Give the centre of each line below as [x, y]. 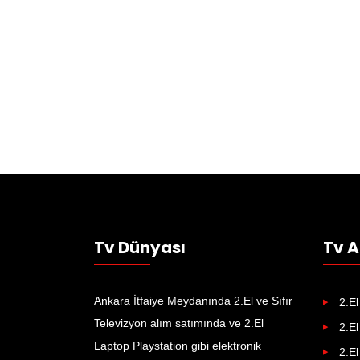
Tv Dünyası [140, 247]
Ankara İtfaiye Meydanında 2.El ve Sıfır [193, 301]
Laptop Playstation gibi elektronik [178, 346]
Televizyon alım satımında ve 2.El [179, 323]
